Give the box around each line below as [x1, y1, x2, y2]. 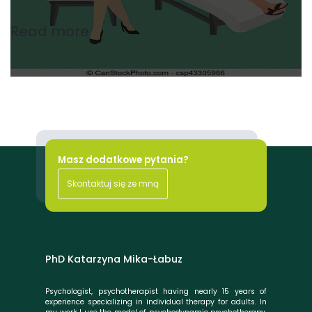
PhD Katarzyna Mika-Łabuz [45, 251, 182, 266]
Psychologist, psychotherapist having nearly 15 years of [45, 286, 267, 297]
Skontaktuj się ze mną [67, 177, 159, 189]
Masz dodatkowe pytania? [58, 153, 189, 167]
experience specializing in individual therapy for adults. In [45, 296, 267, 307]
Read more [10, 22, 89, 42]
